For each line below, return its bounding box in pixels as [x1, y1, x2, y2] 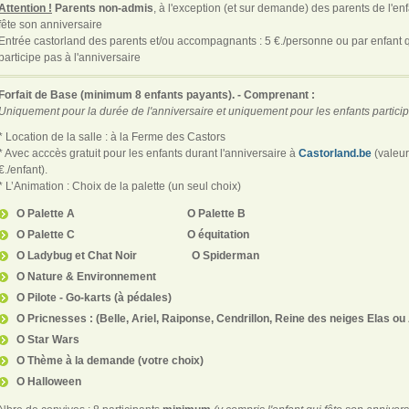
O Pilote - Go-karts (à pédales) [16, 290, 172, 304]
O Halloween [16, 374, 81, 388]
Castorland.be [299, 146, 372, 160]
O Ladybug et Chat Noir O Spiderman [16, 248, 259, 262]
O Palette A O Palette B [16, 206, 246, 220]
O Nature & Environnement [16, 269, 156, 283]
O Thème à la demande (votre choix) [16, 353, 204, 367]
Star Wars [25, 332, 79, 346]
